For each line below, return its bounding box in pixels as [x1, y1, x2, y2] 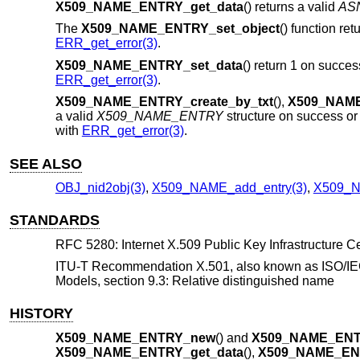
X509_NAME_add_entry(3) [151, 181, 307, 195]
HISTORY [10, 305, 74, 322]
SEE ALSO [10, 155, 83, 172]
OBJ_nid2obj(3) [55, 181, 145, 195]
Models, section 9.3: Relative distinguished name [55, 274, 334, 288]
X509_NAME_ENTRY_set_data [55, 58, 243, 72]
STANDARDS [10, 212, 100, 229]
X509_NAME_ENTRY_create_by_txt [55, 95, 273, 109]
